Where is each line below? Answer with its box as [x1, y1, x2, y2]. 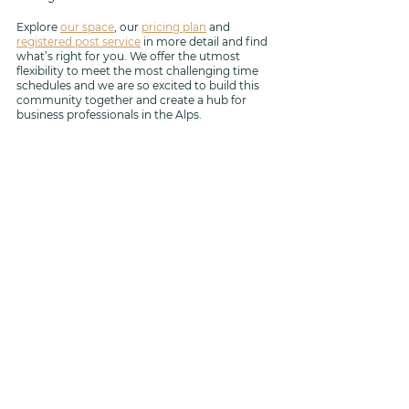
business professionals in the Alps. [16, 108, 202, 121]
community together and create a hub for [16, 93, 249, 107]
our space [60, 20, 114, 34]
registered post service [16, 35, 141, 48]
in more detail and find [141, 35, 270, 48]
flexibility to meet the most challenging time [16, 64, 261, 78]
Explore [16, 20, 60, 34]
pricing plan [142, 20, 206, 34]
